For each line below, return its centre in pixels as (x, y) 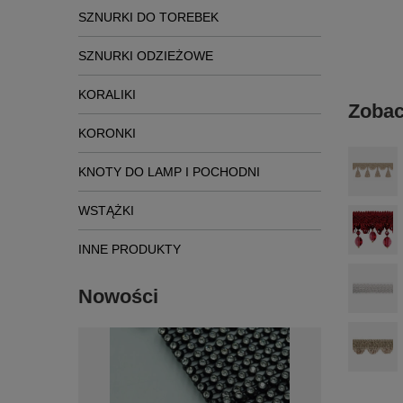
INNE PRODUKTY (130, 249)
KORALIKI (107, 94)
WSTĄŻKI (106, 210)
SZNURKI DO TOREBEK (148, 17)
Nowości (118, 296)
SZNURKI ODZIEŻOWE (146, 56)
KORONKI (107, 133)
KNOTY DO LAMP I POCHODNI (169, 172)
